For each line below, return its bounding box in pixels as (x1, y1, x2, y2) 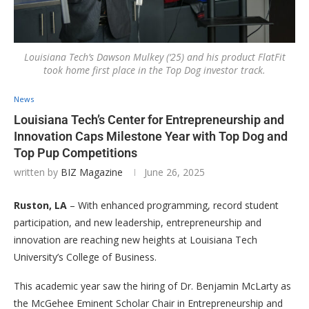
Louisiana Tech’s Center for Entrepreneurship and (14, 112, 284, 127)
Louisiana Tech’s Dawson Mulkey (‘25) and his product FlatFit (23, 50, 286, 63)
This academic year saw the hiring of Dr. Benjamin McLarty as (14, 279, 291, 292)
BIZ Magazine (61, 165, 123, 179)
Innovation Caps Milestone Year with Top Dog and (14, 128, 288, 143)
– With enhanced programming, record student (67, 198, 279, 212)
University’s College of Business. (14, 250, 157, 263)
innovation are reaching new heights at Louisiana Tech (14, 232, 257, 246)
